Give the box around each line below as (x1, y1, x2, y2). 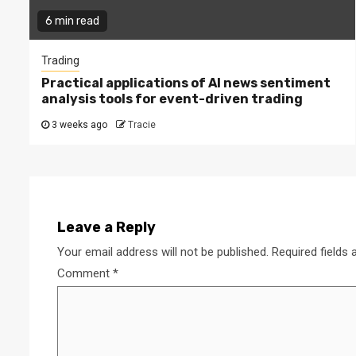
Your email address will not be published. (57, 244, 269, 259)
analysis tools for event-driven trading (41, 91, 303, 106)
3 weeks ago (49, 118, 110, 130)
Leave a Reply (57, 218, 156, 236)
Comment (57, 265, 113, 281)
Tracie (128, 118, 156, 130)
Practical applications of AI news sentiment (41, 75, 331, 91)
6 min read (45, 14, 99, 28)
